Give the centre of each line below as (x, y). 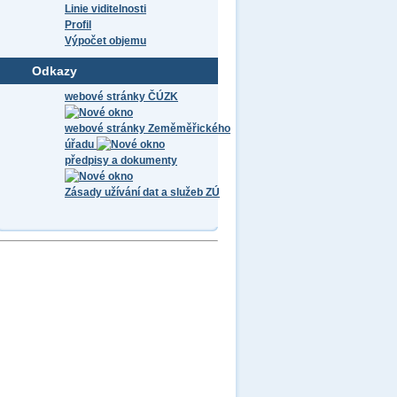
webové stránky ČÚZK (121, 97)
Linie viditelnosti (105, 9)
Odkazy (54, 71)
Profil (78, 25)
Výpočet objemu (105, 41)
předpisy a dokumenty (121, 160)
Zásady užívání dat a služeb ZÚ (142, 192)
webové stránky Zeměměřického (148, 128)
